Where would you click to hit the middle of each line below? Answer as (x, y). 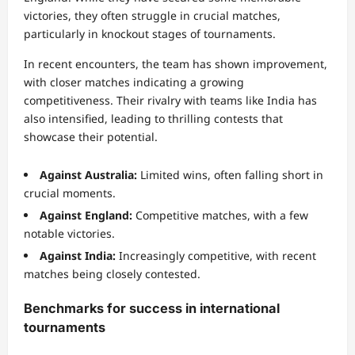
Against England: (86, 216)
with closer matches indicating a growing (134, 82)
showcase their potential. (91, 137)
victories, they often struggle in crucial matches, (152, 16)
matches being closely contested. (112, 274)
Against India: (78, 256)
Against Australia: (88, 175)
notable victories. (69, 234)
